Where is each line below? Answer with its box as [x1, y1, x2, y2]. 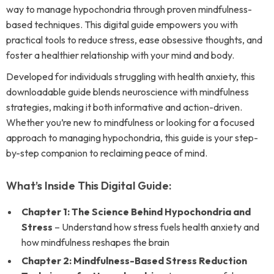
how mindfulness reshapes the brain [21, 236, 169, 248]
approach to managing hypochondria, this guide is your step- [6, 131, 258, 144]
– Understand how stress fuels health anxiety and [53, 221, 259, 233]
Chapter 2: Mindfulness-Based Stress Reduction [21, 254, 247, 267]
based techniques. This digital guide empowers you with [6, 18, 238, 31]
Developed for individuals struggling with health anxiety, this [6, 70, 255, 83]
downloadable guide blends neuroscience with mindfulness [6, 86, 249, 98]
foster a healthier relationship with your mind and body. [6, 49, 234, 61]
